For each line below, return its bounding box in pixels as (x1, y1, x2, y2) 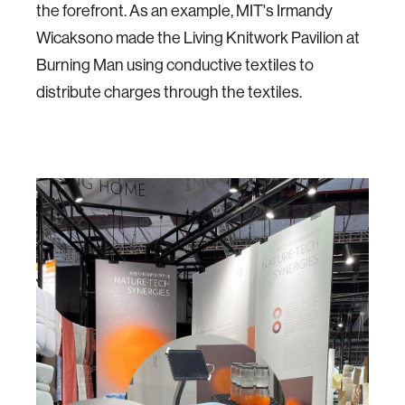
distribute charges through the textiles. (36, 83, 302, 101)
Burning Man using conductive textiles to (36, 56, 314, 74)
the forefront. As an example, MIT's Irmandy (36, 2, 333, 20)
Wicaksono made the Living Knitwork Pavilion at (36, 29, 360, 47)
